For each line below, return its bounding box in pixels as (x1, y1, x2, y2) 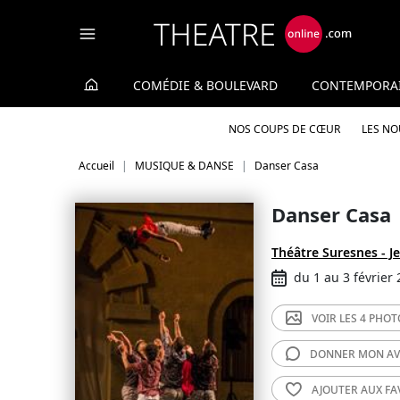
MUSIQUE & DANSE (135, 158, 234, 173)
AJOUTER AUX (312, 382, 385, 397)
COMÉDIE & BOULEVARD (133, 77, 279, 94)
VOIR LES (312, 311, 360, 326)
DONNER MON (310, 346, 387, 362)
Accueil (79, 158, 114, 173)
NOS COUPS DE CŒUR (228, 121, 340, 137)
